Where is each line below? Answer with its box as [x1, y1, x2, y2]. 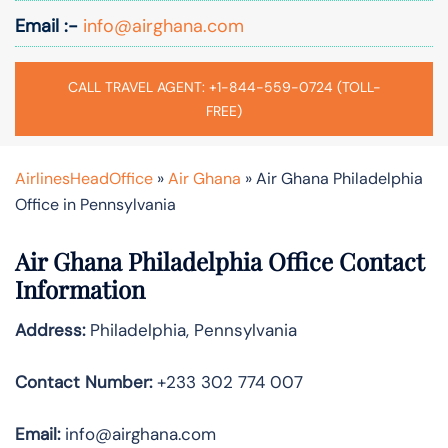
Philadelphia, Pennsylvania [85, 318, 297, 341]
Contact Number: [15, 370, 152, 393]
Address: [15, 318, 85, 341]
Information [15, 272, 145, 305]
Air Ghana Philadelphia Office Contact [15, 244, 425, 277]
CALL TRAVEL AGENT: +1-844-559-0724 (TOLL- [67, 77, 381, 96]
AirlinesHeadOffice [15, 167, 153, 189]
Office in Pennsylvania [15, 193, 176, 215]
